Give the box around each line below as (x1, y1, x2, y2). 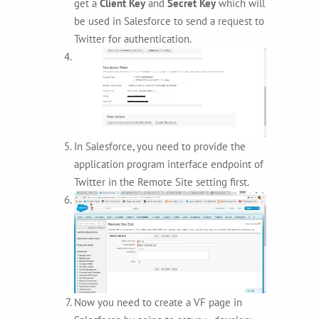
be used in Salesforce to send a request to (74, 14, 264, 28)
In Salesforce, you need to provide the (74, 140, 246, 154)
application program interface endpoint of (74, 157, 263, 172)
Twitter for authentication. (74, 31, 192, 46)
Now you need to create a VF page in (74, 295, 242, 309)
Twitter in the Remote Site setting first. (74, 175, 249, 189)
